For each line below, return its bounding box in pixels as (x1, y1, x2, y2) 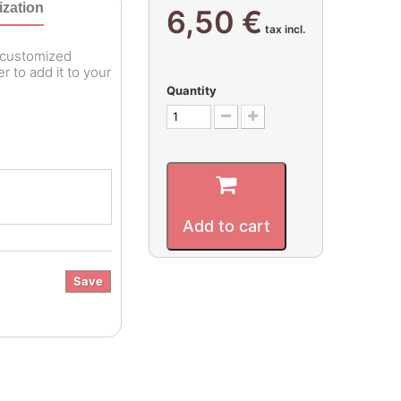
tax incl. (261, 22, 305, 36)
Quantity (166, 83, 217, 98)
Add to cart (182, 217, 270, 235)
